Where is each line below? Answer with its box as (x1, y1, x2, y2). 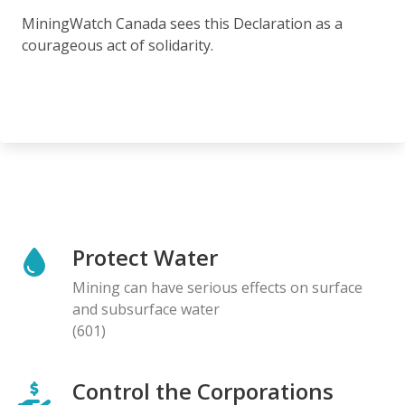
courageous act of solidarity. (22, 34, 213, 55)
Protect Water (72, 241, 218, 272)
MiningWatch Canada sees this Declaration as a (22, 13, 343, 33)
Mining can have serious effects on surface (72, 277, 363, 297)
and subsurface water (72, 298, 220, 319)
